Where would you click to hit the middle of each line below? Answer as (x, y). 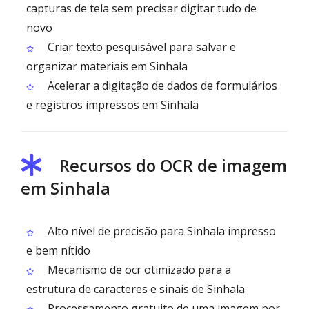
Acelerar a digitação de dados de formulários (161, 86)
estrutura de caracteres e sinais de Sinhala (136, 289)
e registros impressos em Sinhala (112, 105)
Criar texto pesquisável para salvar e (140, 47)
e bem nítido (58, 250)
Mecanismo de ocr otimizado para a (138, 270)
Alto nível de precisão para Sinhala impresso (160, 231)
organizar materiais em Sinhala (107, 66)
